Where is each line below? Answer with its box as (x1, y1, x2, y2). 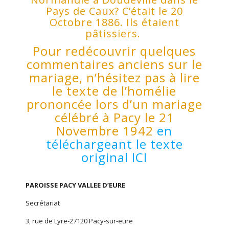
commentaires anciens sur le (26, 56, 202, 73)
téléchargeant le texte (45, 135, 183, 152)
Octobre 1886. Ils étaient (49, 15, 179, 29)
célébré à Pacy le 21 (54, 109, 174, 126)
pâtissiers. (85, 27, 144, 40)
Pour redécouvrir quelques (33, 42, 196, 59)
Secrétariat (25, 198, 60, 208)
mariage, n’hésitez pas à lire (29, 69, 200, 86)
